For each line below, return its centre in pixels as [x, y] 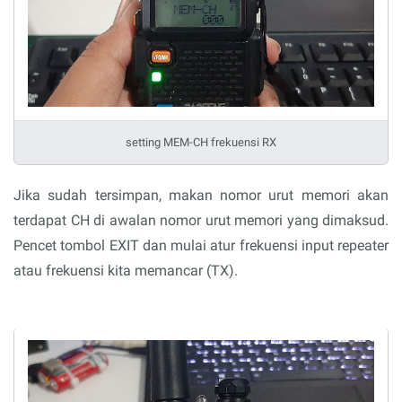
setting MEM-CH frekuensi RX [201, 142]
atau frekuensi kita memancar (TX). [126, 271]
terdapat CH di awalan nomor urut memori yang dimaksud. [201, 220]
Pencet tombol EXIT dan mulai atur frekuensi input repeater [201, 245]
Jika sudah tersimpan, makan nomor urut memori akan [201, 195]
